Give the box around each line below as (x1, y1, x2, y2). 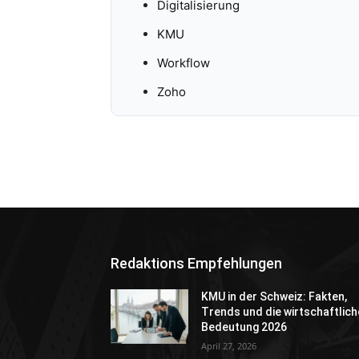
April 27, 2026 (201, 340, 257, 353)
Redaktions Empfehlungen (111, 255, 282, 272)
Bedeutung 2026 (201, 321, 288, 334)
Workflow (156, 55, 210, 71)
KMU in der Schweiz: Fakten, (201, 290, 348, 304)
